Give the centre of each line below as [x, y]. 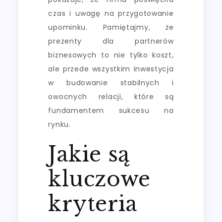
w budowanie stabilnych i [111, 83]
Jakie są [89, 154]
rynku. [59, 124]
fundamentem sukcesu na [111, 110]
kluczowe [100, 179]
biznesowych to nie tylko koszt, [111, 55]
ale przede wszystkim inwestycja [111, 69]
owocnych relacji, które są [111, 96]
